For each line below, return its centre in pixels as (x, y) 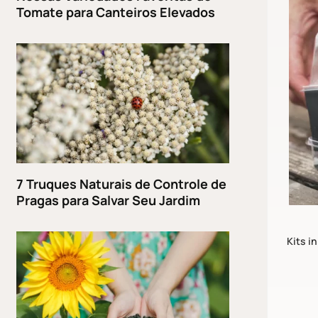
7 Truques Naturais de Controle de (122, 183)
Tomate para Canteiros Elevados (116, 12)
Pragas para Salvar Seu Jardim (109, 200)
